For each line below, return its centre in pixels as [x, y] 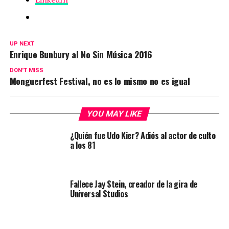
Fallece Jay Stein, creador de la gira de [134, 184]
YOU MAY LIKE [115, 113]
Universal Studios [99, 193]
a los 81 [83, 145]
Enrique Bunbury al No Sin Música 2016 [81, 54]
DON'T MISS [26, 70]
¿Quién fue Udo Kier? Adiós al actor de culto [143, 135]
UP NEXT [22, 43]
